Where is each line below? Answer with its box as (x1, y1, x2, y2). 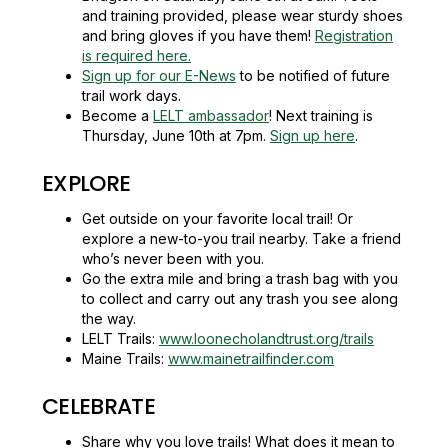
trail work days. (82, 87, 181, 104)
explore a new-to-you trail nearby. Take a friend (82, 230, 401, 247)
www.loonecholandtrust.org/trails (159, 330, 374, 347)
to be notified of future (236, 67, 390, 84)
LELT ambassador (153, 107, 269, 124)
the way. (82, 310, 136, 327)
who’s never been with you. (82, 250, 264, 267)
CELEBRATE (42, 391, 156, 422)
